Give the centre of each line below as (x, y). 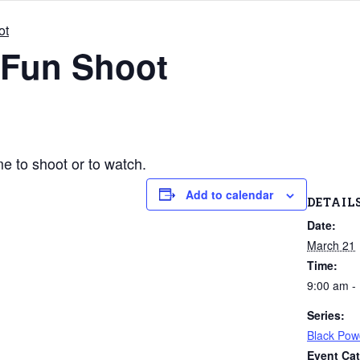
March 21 (331, 245)
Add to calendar (229, 194)
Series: (326, 315)
